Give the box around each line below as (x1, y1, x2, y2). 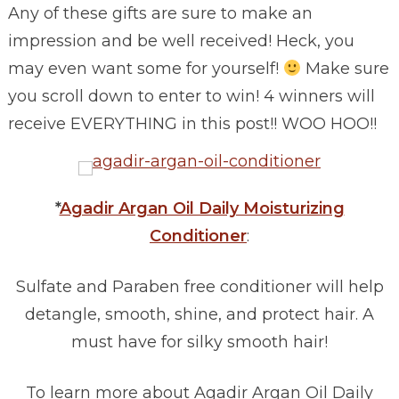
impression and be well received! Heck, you (7, 31, 354, 52)
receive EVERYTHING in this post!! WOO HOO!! (7, 114, 377, 134)
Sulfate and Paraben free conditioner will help (15, 277, 384, 297)
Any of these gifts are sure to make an (7, 4, 313, 24)
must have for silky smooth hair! (71, 332, 328, 353)
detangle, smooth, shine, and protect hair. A (25, 305, 374, 325)
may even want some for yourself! (7, 59, 283, 79)
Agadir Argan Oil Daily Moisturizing (59, 199, 345, 219)
